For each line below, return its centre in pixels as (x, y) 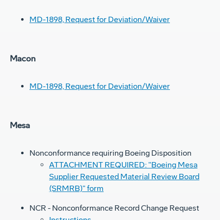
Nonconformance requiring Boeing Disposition (110, 153)
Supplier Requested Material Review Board (124, 177)
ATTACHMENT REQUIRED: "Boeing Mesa (123, 165)
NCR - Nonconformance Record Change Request (114, 208)
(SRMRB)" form (76, 189)
